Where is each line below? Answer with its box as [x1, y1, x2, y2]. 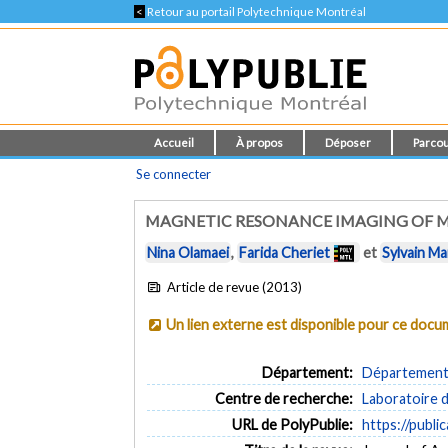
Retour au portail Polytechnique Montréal [145, 5, 367, 18]
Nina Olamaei [147, 244, 230, 262]
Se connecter [136, 166, 212, 182]
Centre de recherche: [214, 389, 353, 407]
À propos [236, 136, 284, 149]
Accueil [154, 136, 195, 149]
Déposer [325, 136, 372, 149]
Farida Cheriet [239, 244, 331, 262]
